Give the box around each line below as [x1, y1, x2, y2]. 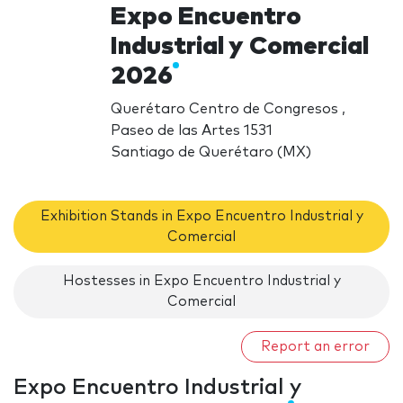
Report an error [261, 339, 370, 354]
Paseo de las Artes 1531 [111, 122, 273, 138]
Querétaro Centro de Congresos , [111, 101, 346, 116]
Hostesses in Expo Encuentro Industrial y [62, 274, 341, 289]
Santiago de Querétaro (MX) [111, 144, 312, 159]
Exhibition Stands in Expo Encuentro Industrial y [40, 209, 363, 223]
